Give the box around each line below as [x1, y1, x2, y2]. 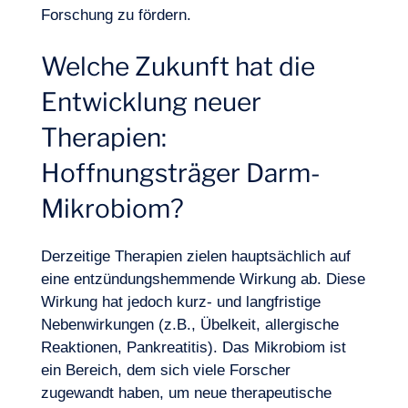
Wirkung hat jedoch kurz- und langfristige [40, 293, 321, 311]
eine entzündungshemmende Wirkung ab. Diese [40, 270, 365, 288]
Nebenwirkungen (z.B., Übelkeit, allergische [40, 316, 339, 333]
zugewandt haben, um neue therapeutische [40, 384, 331, 402]
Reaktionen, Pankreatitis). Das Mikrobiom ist [40, 339, 346, 356]
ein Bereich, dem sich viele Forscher [40, 362, 291, 379]
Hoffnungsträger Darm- [40, 158, 321, 189]
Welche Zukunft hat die [40, 51, 315, 82]
